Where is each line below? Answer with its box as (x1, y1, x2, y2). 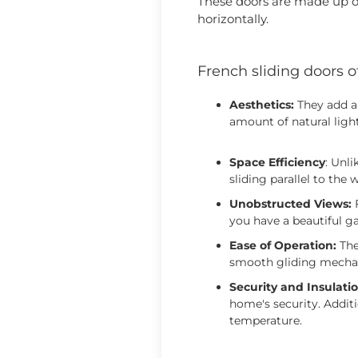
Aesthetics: (229, 97, 294, 112)
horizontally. (197, 10, 268, 26)
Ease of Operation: (229, 237, 336, 253)
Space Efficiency (229, 154, 325, 169)
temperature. (229, 312, 302, 328)
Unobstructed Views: (229, 196, 352, 211)
